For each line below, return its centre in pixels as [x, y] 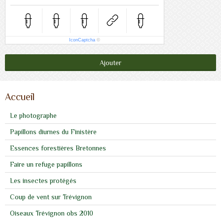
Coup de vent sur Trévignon [51, 197]
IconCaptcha [82, 40]
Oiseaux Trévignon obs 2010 [52, 213]
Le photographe [33, 116]
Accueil [20, 97]
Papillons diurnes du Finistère [53, 132]
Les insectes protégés [43, 181]
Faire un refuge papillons [46, 165]
